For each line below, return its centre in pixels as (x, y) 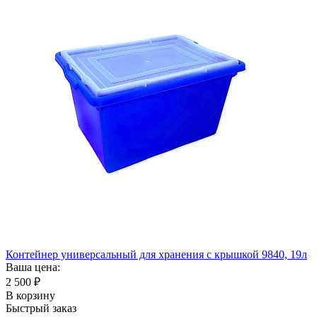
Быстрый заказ (41, 308)
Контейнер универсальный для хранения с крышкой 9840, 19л (156, 254)
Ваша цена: (33, 267)
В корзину (30, 295)
